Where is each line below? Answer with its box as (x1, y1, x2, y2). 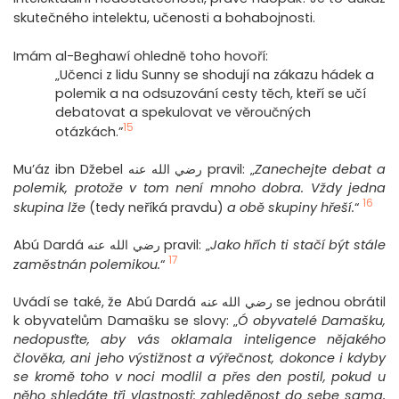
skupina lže (13, 199, 85, 217)
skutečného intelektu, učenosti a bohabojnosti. (13, 9, 315, 28)
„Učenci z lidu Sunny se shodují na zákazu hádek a (55, 66, 375, 85)
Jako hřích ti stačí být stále (209, 236, 387, 255)
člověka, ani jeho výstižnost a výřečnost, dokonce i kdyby (13, 349, 386, 368)
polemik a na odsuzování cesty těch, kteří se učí (55, 85, 367, 103)
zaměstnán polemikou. (13, 256, 160, 274)
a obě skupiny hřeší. (227, 199, 354, 217)
